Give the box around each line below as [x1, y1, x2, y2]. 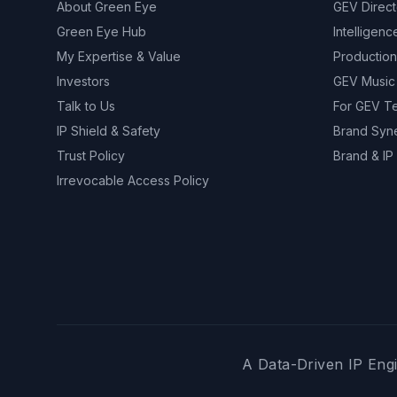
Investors [57, 74, 110, 89]
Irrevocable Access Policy [57, 173, 209, 188]
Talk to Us [57, 98, 115, 113]
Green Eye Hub [57, 24, 146, 39]
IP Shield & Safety [57, 123, 160, 138]
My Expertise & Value [57, 49, 181, 64]
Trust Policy [57, 148, 125, 163]
